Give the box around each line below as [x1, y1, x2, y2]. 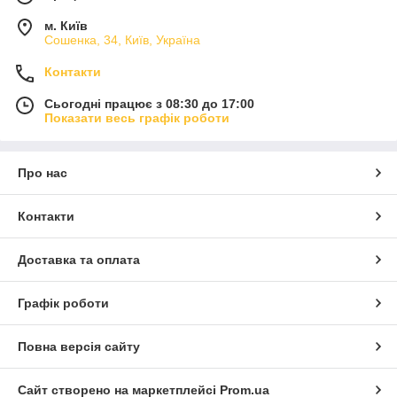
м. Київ [44, 19, 88, 34]
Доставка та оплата [18, 253, 140, 268]
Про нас [18, 166, 67, 181]
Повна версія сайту [18, 339, 140, 354]
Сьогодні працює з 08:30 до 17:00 [44, 97, 254, 112]
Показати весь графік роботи [44, 111, 230, 126]
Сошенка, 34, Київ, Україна [44, 33, 200, 48]
